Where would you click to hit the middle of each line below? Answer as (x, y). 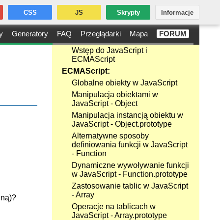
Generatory (30, 34)
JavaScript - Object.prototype (122, 124)
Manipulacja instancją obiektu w (127, 115)
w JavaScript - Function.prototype (130, 174)
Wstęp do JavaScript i (110, 50)
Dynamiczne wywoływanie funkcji (130, 165)
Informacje (177, 13)
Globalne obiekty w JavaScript (124, 83)
